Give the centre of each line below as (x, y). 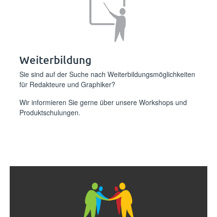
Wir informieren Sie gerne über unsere (79, 102)
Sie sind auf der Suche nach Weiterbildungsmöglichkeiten (107, 74)
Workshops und (163, 102)
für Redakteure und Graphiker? (67, 84)
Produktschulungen (49, 112)
